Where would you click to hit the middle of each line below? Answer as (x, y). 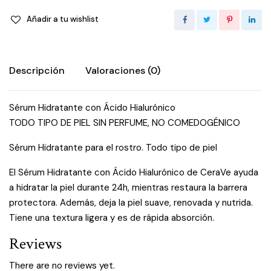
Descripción (37, 70)
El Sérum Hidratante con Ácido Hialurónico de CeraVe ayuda (134, 172)
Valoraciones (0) (123, 70)
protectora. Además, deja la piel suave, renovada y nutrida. (131, 202)
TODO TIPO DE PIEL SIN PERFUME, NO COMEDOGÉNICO (125, 122)
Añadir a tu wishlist (63, 19)
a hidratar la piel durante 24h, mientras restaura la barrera (128, 187)
